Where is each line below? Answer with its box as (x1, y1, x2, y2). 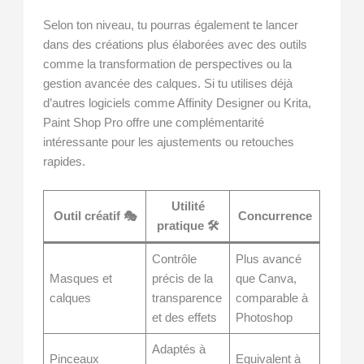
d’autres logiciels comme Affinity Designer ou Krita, (43, 96, 312, 110)
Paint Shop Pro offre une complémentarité (43, 115, 265, 129)
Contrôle (152, 253, 197, 266)
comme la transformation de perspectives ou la (43, 57, 292, 71)
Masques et (50, 272, 113, 286)
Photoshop (236, 311, 293, 325)
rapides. (43, 154, 86, 168)
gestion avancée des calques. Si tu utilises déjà (43, 76, 293, 90)
